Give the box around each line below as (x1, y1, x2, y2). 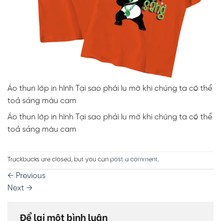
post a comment (110, 156, 158, 163)
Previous (14, 171, 45, 180)
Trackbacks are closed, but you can (7, 156, 110, 163)
